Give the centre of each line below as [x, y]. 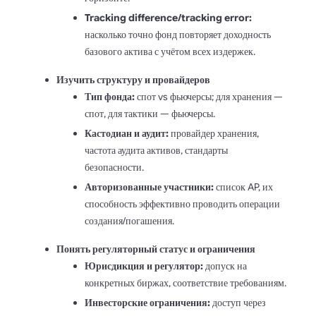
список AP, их [243, 187]
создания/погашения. [129, 220]
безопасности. [114, 167]
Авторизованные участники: [149, 187]
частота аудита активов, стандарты [156, 150]
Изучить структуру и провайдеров [133, 79]
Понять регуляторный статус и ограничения [156, 249]
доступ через [238, 302]
